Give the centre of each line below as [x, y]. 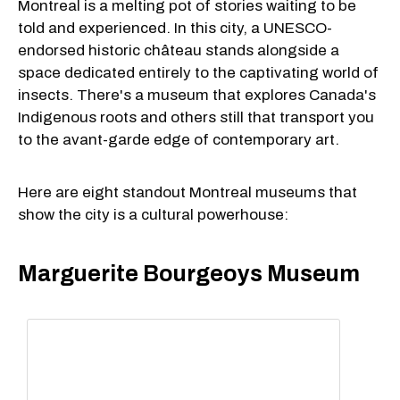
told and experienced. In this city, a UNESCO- [175, 28]
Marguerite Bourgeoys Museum [189, 274]
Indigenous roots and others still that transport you [196, 117]
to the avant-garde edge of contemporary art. [179, 139]
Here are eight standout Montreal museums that [187, 192]
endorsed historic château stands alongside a [179, 50]
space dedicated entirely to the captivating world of [198, 72]
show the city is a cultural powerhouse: [153, 214]
